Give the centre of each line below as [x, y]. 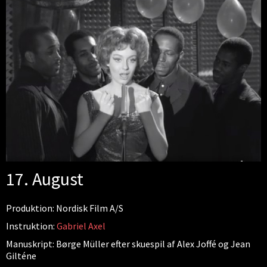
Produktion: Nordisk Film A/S [65, 208]
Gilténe [21, 255]
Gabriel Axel [81, 226]
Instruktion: [31, 226]
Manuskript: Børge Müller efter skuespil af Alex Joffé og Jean [128, 243]
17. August [45, 178]
